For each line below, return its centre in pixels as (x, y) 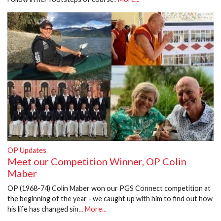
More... (96, 209)
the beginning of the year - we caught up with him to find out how (110, 198)
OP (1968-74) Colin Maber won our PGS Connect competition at (109, 188)
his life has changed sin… (46, 209)
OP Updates (27, 150)
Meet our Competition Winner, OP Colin (97, 161)
